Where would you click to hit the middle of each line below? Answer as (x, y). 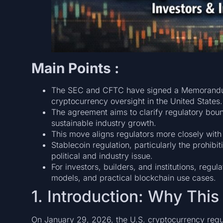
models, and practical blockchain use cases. (133, 177)
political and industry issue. (102, 156)
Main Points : (75, 68)
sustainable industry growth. (104, 123)
